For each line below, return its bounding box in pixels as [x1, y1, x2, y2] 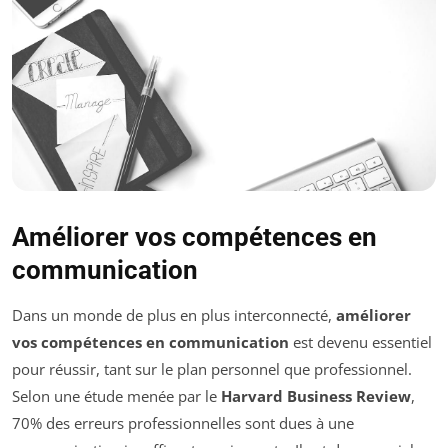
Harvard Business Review [221, 386, 411, 407]
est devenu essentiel [289, 332, 432, 353]
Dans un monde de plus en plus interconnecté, [12, 305, 336, 326]
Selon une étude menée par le [12, 386, 221, 407]
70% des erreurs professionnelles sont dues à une [12, 413, 354, 434]
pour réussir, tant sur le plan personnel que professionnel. [12, 359, 412, 380]
